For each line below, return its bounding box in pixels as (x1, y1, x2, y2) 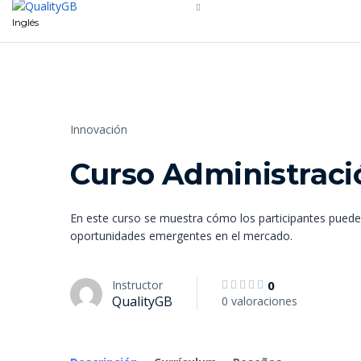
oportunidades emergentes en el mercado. (70, 228, 293, 243)
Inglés (12, 15, 39, 28)
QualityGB (112, 293, 172, 310)
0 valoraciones (222, 293, 297, 309)
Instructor (112, 277, 163, 293)
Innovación (70, 122, 127, 137)
